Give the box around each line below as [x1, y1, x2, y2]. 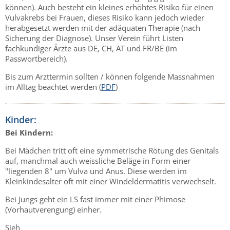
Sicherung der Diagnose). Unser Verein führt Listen [5, 32, 183, 43]
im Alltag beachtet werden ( [5, 81, 101, 92]
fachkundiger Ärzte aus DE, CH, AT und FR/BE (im [5, 43, 177, 53]
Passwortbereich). [5, 53, 70, 64]
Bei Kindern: [5, 127, 53, 138]
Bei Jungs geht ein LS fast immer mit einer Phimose [5, 194, 185, 205]
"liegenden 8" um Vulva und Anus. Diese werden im [5, 166, 187, 177]
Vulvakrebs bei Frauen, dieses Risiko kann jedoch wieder [5, 12, 204, 23]
